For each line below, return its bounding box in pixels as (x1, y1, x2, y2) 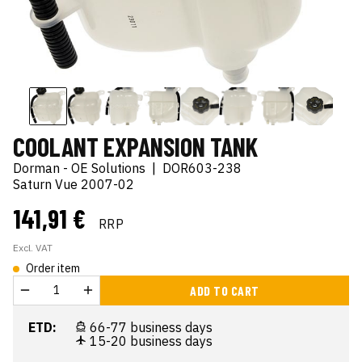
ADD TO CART (190, 282, 259, 298)
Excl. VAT (13, 241, 53, 254)
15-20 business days (86, 332, 213, 349)
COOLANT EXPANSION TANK (13, 130, 258, 162)
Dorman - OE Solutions (13, 159, 145, 176)
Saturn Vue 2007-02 (13, 175, 134, 192)
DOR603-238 (162, 159, 242, 176)
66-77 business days (86, 318, 213, 335)
